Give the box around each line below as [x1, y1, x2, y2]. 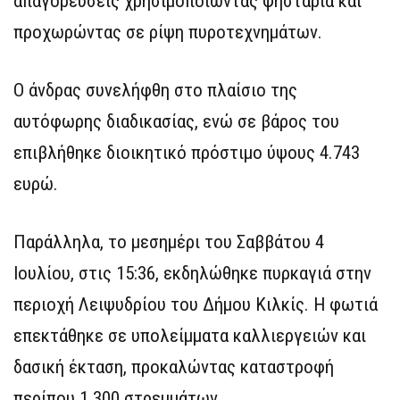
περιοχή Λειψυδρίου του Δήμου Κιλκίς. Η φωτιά [13, 293, 378, 315]
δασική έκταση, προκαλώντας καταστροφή [13, 355, 334, 378]
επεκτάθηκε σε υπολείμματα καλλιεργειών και [13, 324, 366, 346]
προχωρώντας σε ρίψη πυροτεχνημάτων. [13, 21, 322, 43]
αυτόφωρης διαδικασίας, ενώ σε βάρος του [13, 110, 339, 132]
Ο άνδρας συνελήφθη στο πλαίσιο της [13, 79, 297, 101]
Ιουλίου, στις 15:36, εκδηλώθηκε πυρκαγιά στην [13, 262, 371, 284]
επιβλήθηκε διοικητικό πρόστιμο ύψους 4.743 [13, 141, 360, 163]
